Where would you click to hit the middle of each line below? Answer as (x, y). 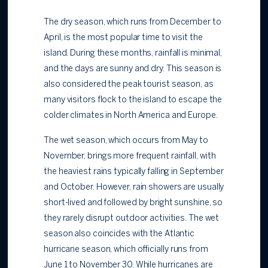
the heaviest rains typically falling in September (134, 172)
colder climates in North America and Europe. (131, 116)
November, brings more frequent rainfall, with (130, 157)
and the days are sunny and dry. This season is (133, 69)
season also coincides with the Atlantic (119, 234)
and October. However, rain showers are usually (134, 188)
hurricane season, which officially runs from (126, 250)
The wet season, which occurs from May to (126, 141)
